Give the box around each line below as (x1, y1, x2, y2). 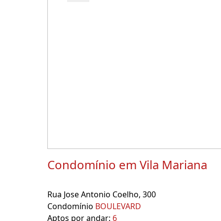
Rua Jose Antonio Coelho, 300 (47, 189, 156, 200)
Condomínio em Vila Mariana (47, 156, 207, 173)
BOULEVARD (95, 201, 141, 212)
